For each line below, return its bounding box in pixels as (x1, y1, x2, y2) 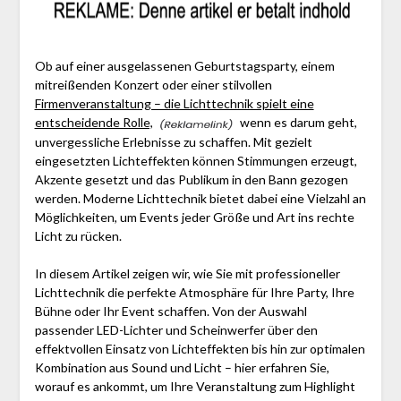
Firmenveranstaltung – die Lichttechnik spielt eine (34, 96, 314, 112)
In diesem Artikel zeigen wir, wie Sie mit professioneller (34, 265, 340, 281)
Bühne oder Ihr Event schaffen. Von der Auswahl (34, 303, 307, 319)
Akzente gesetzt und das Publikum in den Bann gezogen (34, 171, 348, 187)
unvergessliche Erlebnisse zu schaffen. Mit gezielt (34, 133, 312, 149)
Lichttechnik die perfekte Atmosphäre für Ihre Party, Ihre (34, 284, 354, 300)
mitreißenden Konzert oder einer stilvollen (34, 77, 272, 93)
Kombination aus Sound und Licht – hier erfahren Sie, (34, 359, 329, 375)
